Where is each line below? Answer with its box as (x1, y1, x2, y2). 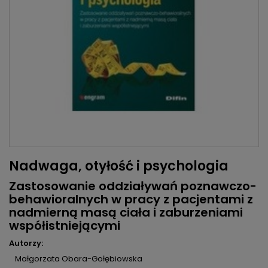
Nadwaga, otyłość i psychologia (9, 157, 229, 176)
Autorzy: (9, 237, 43, 249)
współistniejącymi (9, 217, 120, 234)
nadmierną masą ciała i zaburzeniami (9, 204, 243, 221)
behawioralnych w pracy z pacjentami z (9, 191, 253, 208)
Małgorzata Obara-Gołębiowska (15, 253, 142, 265)
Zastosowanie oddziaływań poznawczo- (9, 178, 257, 195)
